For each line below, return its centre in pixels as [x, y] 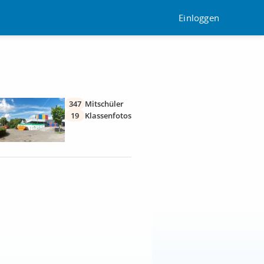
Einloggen [199, 17]
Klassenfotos [108, 115]
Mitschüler [104, 104]
